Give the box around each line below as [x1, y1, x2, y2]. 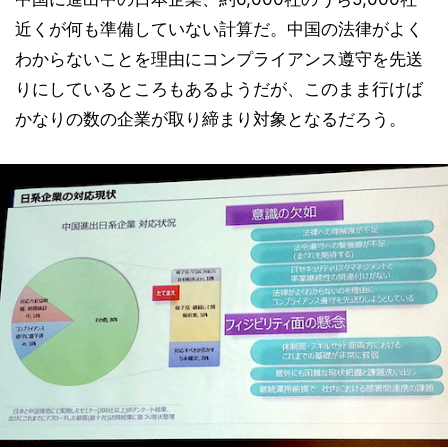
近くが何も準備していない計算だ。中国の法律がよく [15, 19, 423, 40]
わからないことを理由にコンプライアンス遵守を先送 [15, 49, 423, 70]
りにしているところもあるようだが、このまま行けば [15, 79, 423, 100]
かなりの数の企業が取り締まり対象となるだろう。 [15, 109, 406, 130]
